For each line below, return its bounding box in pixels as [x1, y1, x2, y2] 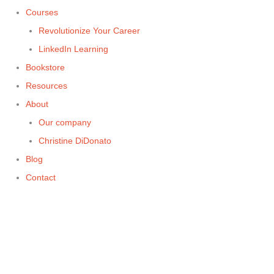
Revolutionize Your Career [39, 26, 140, 35]
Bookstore [26, 62, 65, 72]
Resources [26, 81, 67, 91]
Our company [39, 117, 91, 127]
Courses [26, 7, 58, 17]
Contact [26, 172, 56, 182]
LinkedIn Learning [39, 44, 108, 54]
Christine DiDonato [39, 136, 111, 146]
